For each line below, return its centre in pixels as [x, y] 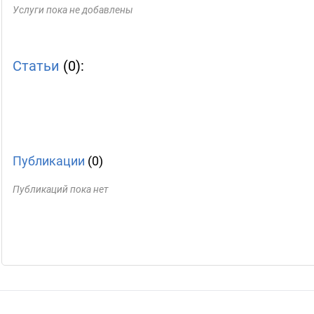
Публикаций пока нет [61, 189]
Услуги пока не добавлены [73, 10]
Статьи [36, 66]
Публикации [49, 161]
